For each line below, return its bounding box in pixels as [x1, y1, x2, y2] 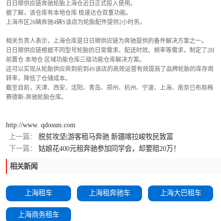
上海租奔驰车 [89, 189, 130, 197]
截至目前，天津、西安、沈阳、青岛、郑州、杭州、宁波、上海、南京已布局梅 [6, 84, 213, 91]
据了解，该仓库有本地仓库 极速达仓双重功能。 [6, 9, 132, 16]
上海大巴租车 [160, 189, 201, 197]
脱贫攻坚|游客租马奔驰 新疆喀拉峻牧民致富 [37, 133, 173, 141]
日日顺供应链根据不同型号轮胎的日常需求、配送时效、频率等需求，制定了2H [6, 47, 215, 54]
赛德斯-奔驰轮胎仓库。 [6, 94, 67, 101]
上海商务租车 [18, 211, 59, 219]
